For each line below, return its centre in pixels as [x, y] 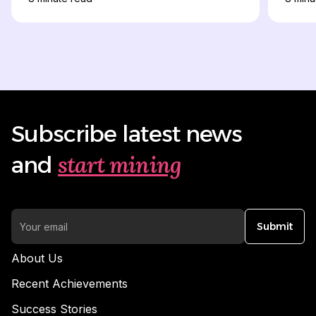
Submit [275, 227]
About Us [37, 259]
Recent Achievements [69, 284]
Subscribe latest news [127, 134]
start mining [120, 165]
